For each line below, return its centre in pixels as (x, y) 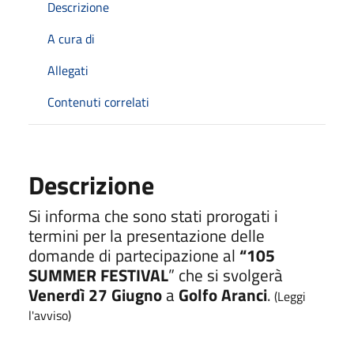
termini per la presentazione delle (147, 235)
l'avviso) (50, 315)
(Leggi (288, 296)
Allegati (68, 70)
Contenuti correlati (98, 102)
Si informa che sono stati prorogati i (153, 215)
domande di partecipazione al (134, 255)
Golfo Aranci (223, 294)
